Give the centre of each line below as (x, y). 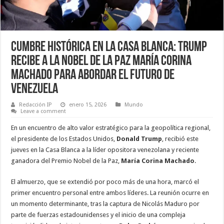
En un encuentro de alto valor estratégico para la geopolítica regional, (111, 127)
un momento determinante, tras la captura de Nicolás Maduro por (105, 203)
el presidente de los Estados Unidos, (64, 138)
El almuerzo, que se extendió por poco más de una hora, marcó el (105, 181)
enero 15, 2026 (88, 104)
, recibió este (180, 138)
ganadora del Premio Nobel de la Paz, (66, 160)
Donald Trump (139, 138)
